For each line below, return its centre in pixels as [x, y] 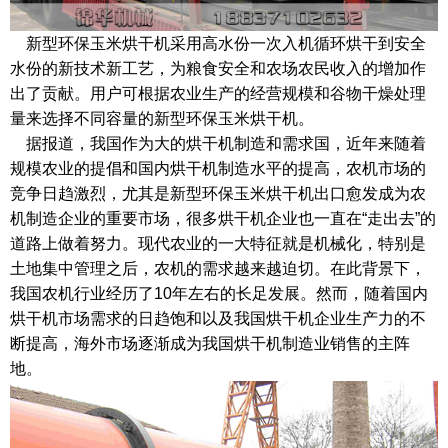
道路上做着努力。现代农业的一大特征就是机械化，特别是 [218, 244]
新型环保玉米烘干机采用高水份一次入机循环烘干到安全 [218, 44]
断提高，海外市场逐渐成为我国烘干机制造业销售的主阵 [210, 344]
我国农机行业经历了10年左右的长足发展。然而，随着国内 [219, 294]
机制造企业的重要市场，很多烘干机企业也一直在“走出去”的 [223, 219]
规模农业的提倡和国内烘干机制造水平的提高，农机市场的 [218, 169]
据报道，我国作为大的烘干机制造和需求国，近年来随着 [218, 144]
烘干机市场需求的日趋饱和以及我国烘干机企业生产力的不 [218, 319]
